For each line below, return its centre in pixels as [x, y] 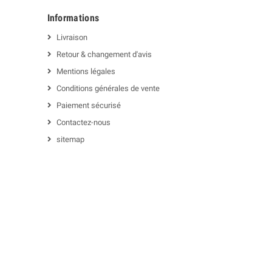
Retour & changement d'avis [104, 54]
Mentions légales [86, 71]
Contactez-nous [83, 122]
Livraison [72, 37]
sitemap [70, 139]
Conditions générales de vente [108, 88]
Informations [73, 18]
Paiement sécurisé [88, 105]
